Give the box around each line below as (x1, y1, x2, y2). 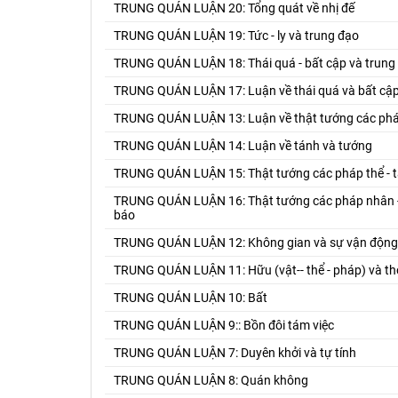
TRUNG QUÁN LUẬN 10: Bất (114, 290, 267, 305)
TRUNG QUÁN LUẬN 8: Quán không (114, 372, 308, 387)
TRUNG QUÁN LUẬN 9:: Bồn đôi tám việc (114, 317, 334, 332)
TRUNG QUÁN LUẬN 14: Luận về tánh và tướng (114, 138, 372, 153)
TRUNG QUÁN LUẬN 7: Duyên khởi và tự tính (114, 345, 356, 360)
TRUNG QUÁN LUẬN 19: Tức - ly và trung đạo (114, 28, 359, 43)
